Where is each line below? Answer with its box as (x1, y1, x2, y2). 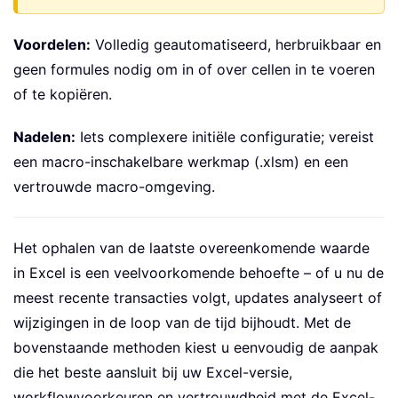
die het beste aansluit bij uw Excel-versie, (13, 363, 292, 382)
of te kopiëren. (13, 85, 112, 104)
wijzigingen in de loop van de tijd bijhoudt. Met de (13, 314, 351, 332)
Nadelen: (13, 128, 76, 147)
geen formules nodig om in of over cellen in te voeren (13, 60, 375, 79)
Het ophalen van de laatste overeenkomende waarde (13, 239, 370, 258)
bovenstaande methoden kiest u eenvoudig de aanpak (13, 338, 378, 357)
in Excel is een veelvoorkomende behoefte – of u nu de (13, 264, 384, 283)
